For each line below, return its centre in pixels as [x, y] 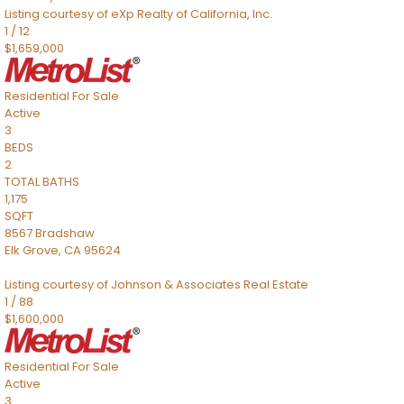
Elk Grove [32, 250]
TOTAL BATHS [42, 182]
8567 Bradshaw [50, 233]
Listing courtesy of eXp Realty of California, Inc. [138, 14]
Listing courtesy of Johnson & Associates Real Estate [156, 285]
